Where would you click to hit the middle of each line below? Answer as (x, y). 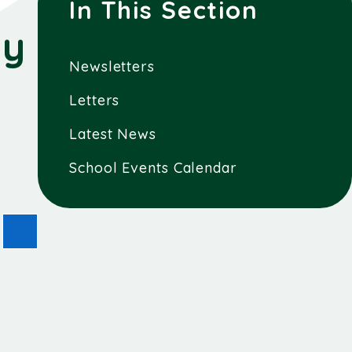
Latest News (113, 134)
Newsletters (112, 66)
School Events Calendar (153, 167)
